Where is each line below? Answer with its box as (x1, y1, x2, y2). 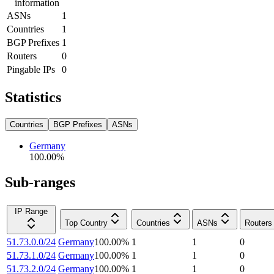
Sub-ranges (5, 174, 75, 191)
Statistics (5, 89, 61, 105)
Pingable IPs (7, 64, 55, 75)
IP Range (15, 207, 48, 217)
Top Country (65, 218, 108, 228)
